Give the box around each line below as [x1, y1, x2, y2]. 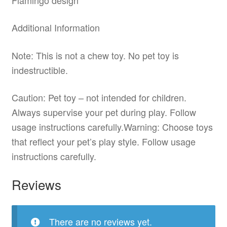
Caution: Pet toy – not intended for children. [11, 90, 186, 104]
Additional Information [11, 21, 100, 34]
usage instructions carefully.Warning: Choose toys [11, 120, 213, 133]
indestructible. [11, 63, 68, 77]
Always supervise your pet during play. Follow [11, 105, 196, 119]
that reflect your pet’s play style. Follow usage [11, 134, 196, 148]
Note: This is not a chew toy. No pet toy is [11, 48, 179, 62]
